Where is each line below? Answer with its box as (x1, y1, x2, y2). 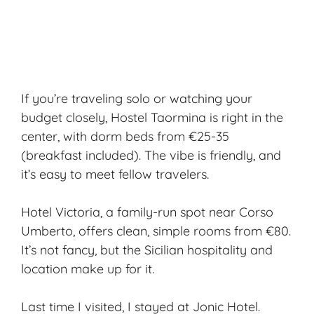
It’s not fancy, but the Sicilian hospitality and (21, 242, 273, 259)
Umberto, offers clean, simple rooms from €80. (21, 223, 291, 240)
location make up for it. (21, 261, 154, 278)
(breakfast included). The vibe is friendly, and (21, 147, 281, 164)
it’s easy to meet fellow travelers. (21, 166, 209, 183)
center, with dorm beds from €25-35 (21, 128, 229, 145)
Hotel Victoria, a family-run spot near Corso (21, 204, 273, 221)
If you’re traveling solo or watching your (21, 90, 252, 107)
